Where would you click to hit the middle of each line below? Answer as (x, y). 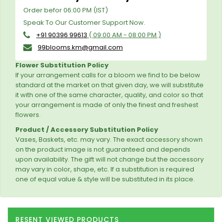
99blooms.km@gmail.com (80, 47)
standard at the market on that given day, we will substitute (110, 85)
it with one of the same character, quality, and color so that (109, 95)
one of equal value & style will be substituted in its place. (105, 179)
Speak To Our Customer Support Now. (84, 23)
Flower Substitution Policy (62, 65)
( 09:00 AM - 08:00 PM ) (124, 35)
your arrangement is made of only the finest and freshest (107, 105)
